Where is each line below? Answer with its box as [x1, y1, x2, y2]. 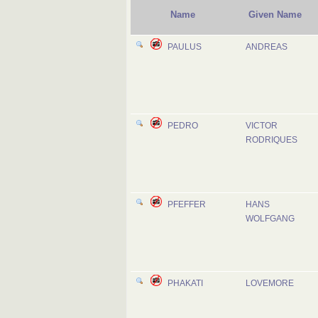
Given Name [248, 9, 302, 20]
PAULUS [168, 43, 202, 51]
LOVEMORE [246, 279, 294, 287]
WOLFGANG [246, 214, 295, 223]
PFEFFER [168, 200, 206, 209]
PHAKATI [168, 279, 203, 287]
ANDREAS [246, 43, 287, 51]
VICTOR [246, 121, 278, 130]
